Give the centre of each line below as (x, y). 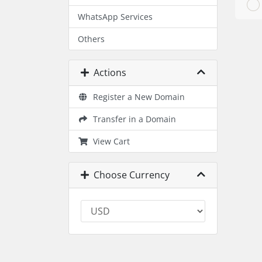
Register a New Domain (136, 97)
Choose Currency (129, 175)
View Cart (109, 141)
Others (91, 39)
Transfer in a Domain (132, 119)
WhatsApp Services (115, 17)
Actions (108, 73)
